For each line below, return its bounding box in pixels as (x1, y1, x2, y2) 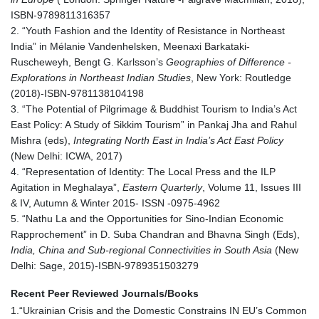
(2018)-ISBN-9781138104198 (11, 88, 144, 100)
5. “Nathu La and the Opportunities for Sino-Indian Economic (11, 213, 283, 225)
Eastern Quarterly (122, 182, 202, 194)
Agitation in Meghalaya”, (11, 182, 122, 194)
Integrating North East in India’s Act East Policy (73, 135, 283, 147)
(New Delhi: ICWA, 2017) (11, 150, 122, 162)
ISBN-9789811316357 (11, 9, 110, 21)
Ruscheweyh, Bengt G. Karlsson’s (11, 56, 166, 68)
